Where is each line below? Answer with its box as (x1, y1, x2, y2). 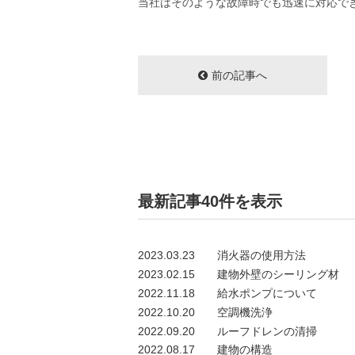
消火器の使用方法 (217, 249, 306, 262)
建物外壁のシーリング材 (217, 268, 339, 281)
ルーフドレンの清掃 (217, 324, 317, 338)
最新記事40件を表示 (138, 193, 282, 211)
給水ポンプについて (217, 286, 317, 300)
